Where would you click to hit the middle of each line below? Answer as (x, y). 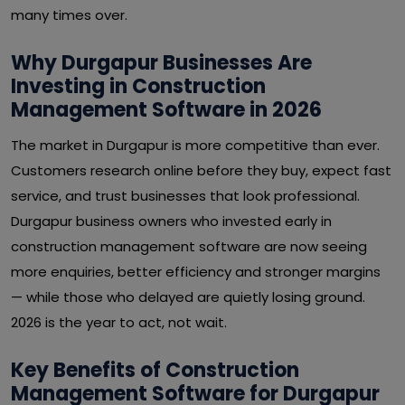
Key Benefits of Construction (155, 370)
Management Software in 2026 (166, 110)
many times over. (69, 15)
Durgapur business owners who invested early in (171, 221)
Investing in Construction (138, 86)
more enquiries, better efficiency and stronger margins (196, 272)
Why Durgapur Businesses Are (161, 63)
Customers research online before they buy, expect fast (201, 170)
